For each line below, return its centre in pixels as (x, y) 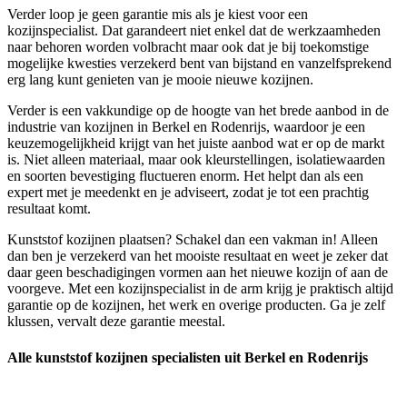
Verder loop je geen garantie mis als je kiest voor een (158, 15)
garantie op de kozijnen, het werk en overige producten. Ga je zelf (196, 305)
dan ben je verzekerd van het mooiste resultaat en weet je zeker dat (198, 256)
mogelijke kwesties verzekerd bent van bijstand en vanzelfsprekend (199, 64)
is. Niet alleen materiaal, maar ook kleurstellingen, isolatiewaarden (196, 160)
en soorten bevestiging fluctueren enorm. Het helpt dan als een (185, 176)
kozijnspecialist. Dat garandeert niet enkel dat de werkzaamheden (194, 31)
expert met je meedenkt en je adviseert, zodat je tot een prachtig (188, 193)
